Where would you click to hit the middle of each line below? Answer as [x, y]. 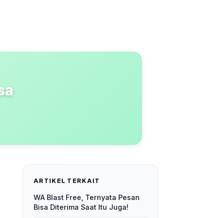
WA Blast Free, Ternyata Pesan [87, 197]
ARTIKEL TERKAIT [67, 181]
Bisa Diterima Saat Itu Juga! [81, 207]
